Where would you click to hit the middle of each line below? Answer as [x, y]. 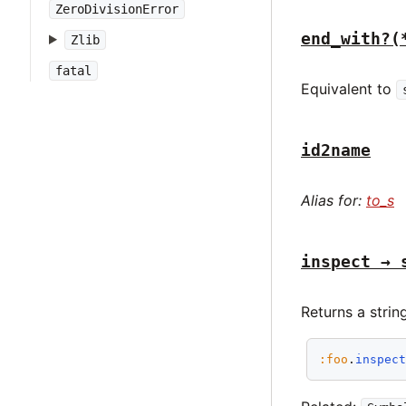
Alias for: [333, 201]
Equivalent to [348, 89]
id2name [336, 150]
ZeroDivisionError [117, 9]
